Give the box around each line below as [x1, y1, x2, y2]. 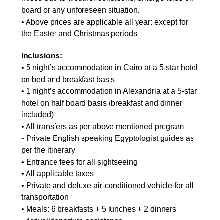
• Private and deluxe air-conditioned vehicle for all [21, 181, 193, 190]
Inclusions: [21, 51, 62, 60]
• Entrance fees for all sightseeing [21, 157, 137, 166]
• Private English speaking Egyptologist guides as [21, 134, 194, 142]
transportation [21, 192, 69, 201]
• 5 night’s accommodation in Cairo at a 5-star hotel [21, 63, 198, 72]
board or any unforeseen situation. [21, 5, 139, 14]
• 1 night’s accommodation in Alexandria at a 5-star [21, 86, 197, 95]
